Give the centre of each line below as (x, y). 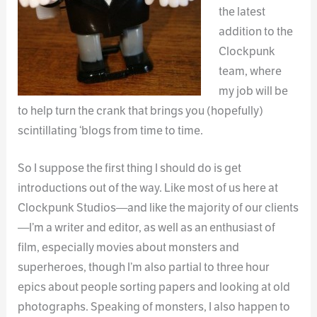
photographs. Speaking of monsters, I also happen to (154, 306)
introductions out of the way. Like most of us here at (148, 188)
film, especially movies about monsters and (129, 247)
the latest (242, 12)
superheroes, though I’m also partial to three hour (144, 267)
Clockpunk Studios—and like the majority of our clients (158, 207)
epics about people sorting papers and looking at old (154, 287)
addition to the (255, 32)
